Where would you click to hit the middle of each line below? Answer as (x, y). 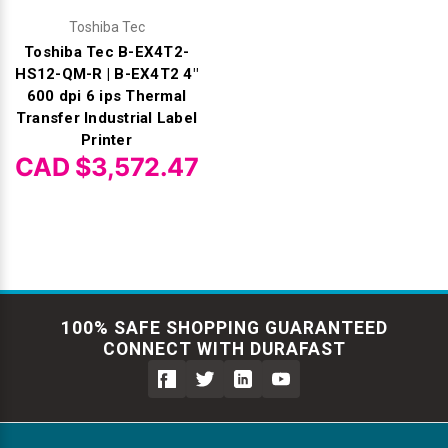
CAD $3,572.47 (106, 166)
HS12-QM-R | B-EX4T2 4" (106, 73)
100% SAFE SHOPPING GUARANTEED (224, 327)
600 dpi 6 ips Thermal (106, 95)
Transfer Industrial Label (106, 117)
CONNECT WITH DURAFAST (224, 348)
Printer (106, 139)
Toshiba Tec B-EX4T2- (106, 51)
